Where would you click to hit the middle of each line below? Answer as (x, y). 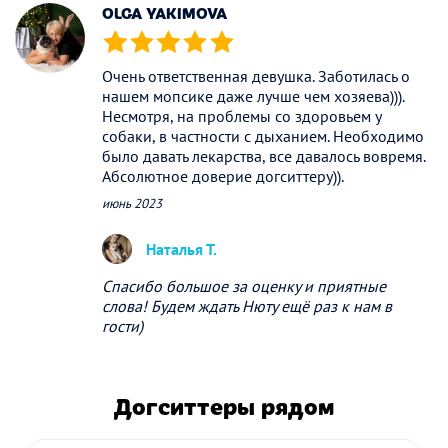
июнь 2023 (132, 203)
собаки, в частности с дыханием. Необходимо (263, 135)
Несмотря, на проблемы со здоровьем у (241, 115)
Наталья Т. (181, 248)
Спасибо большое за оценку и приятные (244, 285)
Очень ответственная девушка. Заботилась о (256, 75)
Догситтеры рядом (224, 404)
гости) (122, 325)
